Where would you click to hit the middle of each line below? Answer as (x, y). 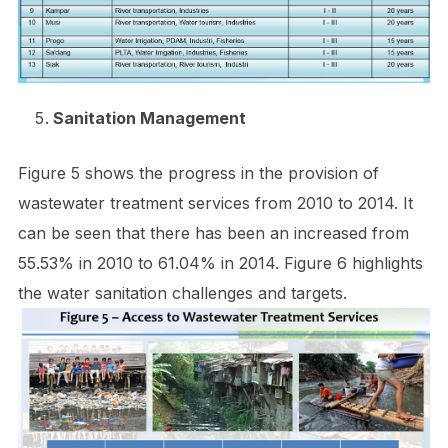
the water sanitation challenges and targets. (182, 292)
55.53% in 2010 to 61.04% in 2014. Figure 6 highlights (220, 262)
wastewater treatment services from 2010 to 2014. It (215, 202)
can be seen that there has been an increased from (213, 232)
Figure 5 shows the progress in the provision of (198, 172)
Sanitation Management (149, 117)
